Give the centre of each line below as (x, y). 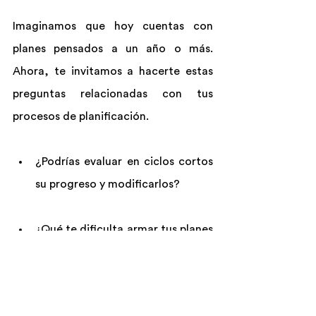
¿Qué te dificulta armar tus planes (124, 230)
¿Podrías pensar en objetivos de (124, 297)
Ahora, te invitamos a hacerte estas (113, 72)
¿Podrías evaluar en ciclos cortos (124, 162)
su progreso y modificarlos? (108, 184)
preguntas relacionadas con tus (113, 94)
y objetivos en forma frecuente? (120, 252)
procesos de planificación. (81, 117)
